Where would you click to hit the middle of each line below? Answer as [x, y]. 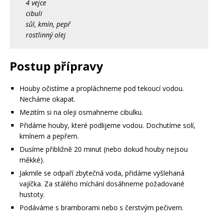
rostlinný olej [46, 35]
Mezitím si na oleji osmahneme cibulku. [81, 112]
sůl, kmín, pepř [48, 24]
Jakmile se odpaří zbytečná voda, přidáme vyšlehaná [102, 173]
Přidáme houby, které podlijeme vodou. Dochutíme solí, [108, 126]
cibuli [34, 13]
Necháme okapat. [47, 99]
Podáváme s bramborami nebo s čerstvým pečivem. [101, 208]
